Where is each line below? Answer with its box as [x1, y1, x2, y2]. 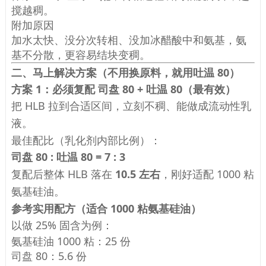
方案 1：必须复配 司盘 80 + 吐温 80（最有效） [11, 81, 236, 96]
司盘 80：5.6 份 [11, 248, 87, 263]
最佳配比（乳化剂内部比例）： [11, 132, 161, 147]
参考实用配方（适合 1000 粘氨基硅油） [11, 201, 201, 216]
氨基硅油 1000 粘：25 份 [11, 233, 131, 248]
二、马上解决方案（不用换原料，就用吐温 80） [11, 65, 240, 80]
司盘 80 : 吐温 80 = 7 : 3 [11, 149, 125, 164]
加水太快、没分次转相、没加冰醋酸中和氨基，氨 [11, 32, 246, 47]
